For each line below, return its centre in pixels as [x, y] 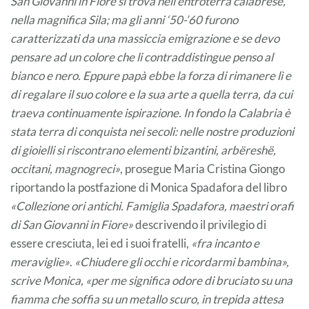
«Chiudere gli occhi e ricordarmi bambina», [182, 261]
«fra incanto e [225, 243]
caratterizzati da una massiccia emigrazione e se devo [145, 38]
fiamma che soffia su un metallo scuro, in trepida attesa [147, 299]
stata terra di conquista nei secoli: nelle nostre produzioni [152, 131]
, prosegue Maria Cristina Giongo [202, 168]
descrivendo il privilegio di [200, 224]
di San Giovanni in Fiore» [72, 224]
